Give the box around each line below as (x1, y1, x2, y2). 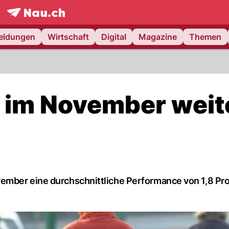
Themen (189, 32, 221, 42)
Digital (101, 32, 126, 42)
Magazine (139, 32, 177, 42)
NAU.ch (47, 17, 76, 28)
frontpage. (6, 17, 47, 28)
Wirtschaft (48, 32, 89, 42)
